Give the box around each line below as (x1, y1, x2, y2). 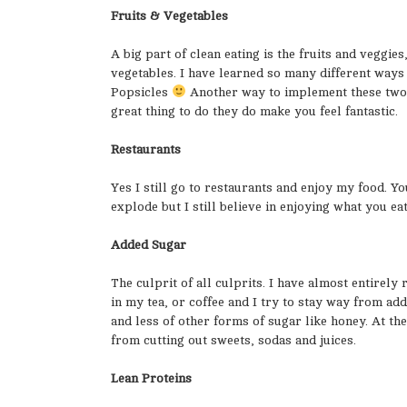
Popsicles (111, 84, 172, 99)
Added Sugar (111, 237, 186, 252)
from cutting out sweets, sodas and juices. (111, 333, 356, 347)
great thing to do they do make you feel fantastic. (111, 104, 398, 118)
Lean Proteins (111, 371, 192, 385)
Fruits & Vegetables (111, 8, 228, 23)
